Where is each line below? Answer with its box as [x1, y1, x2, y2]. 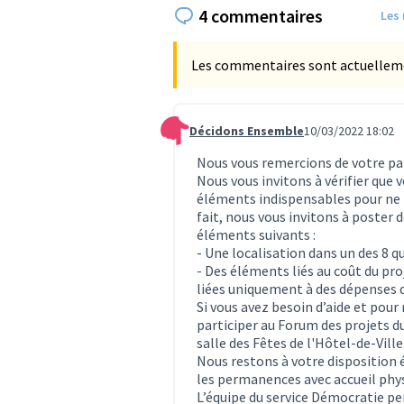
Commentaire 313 [160, 129, 271, 148]
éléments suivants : [197, 225, 316, 243]
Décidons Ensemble [189, 122, 304, 139]
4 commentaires [198, 4, 323, 27]
